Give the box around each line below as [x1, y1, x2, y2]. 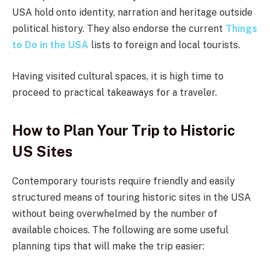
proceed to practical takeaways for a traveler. [12, 86, 217, 98]
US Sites [12, 142, 72, 160]
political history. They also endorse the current [12, 23, 225, 35]
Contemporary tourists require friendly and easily [12, 175, 235, 187]
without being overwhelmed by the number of [12, 207, 218, 219]
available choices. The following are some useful [12, 224, 228, 236]
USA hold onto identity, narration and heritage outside [12, 7, 253, 19]
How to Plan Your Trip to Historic [12, 121, 235, 139]
